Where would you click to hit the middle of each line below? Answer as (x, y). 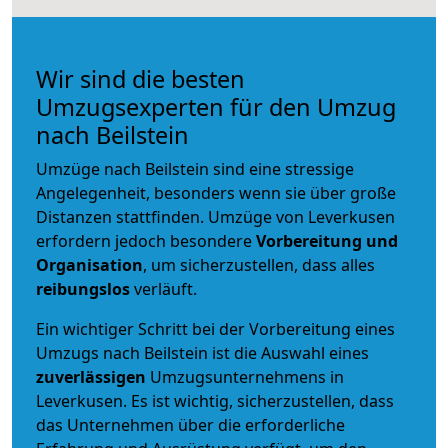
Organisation (89, 264)
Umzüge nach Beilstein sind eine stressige (195, 168)
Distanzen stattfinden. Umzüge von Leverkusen (215, 216)
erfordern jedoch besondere (146, 240)
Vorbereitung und (327, 240)
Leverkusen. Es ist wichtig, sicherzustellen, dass (215, 400)
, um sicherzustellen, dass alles (259, 264)
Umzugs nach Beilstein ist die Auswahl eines (202, 352)
